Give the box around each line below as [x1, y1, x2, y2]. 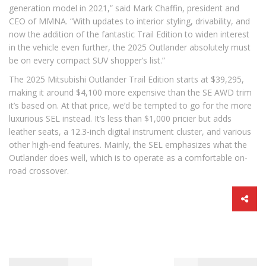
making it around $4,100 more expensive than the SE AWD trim [9, 87, 252, 98]
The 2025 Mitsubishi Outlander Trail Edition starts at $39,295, [9, 74, 244, 85]
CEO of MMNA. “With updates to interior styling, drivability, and [9, 15, 250, 27]
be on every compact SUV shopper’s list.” [9, 55, 165, 66]
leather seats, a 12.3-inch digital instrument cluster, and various [9, 126, 251, 137]
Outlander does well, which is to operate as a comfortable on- [9, 152, 248, 163]
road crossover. [9, 165, 69, 176]
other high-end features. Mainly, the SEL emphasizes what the [9, 139, 247, 150]
